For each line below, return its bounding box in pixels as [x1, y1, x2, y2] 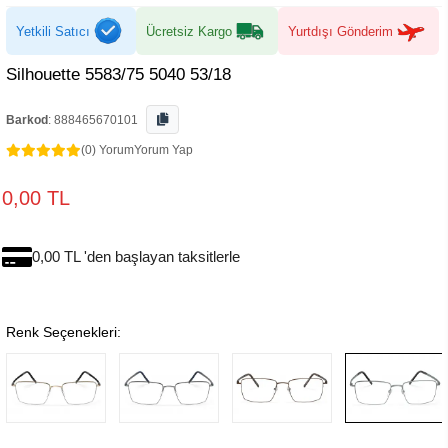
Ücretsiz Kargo [146, 23, 232, 39]
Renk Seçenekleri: [6, 324, 121, 340]
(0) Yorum [81, 143, 134, 157]
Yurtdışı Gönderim [288, 23, 393, 39]
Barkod [6, 113, 48, 127]
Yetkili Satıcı [16, 23, 90, 39]
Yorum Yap [134, 143, 193, 157]
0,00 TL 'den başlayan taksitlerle [32, 248, 240, 265]
